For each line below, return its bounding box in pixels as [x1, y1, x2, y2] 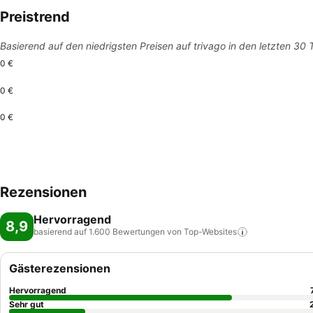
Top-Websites [184, 226, 237, 237]
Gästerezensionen [9, 261, 110, 275]
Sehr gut [9, 299, 44, 310]
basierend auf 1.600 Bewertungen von [34, 226, 182, 237]
